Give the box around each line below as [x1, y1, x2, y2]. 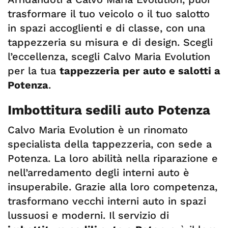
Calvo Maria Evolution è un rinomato [8, 124, 188, 136]
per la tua [8, 65, 60, 77]
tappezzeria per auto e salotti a [60, 65, 220, 77]
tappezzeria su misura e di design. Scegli [8, 36, 213, 48]
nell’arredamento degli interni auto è [8, 166, 189, 179]
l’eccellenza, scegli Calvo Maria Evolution [8, 50, 210, 63]
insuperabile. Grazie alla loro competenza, [8, 181, 217, 193]
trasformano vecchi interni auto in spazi [8, 195, 206, 207]
